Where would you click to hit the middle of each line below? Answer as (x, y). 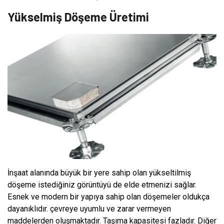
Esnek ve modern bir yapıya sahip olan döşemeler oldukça (108, 197)
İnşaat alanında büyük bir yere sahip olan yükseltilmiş (99, 173)
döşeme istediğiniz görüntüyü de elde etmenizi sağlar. (102, 185)
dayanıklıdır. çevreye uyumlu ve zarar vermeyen (89, 209)
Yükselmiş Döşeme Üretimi (78, 16)
